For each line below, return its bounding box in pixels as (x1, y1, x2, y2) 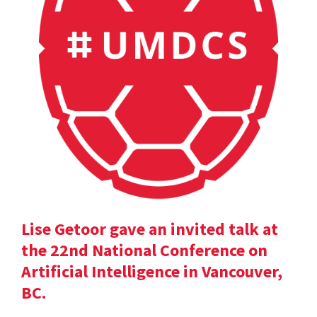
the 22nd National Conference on (21, 239, 267, 262)
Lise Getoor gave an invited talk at (21, 218, 278, 241)
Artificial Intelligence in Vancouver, (21, 260, 282, 283)
